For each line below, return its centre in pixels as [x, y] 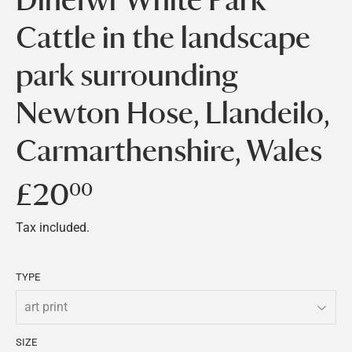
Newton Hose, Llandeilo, [172, 113]
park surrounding [126, 75]
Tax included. [53, 227]
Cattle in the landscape [163, 37]
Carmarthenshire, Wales [169, 150]
